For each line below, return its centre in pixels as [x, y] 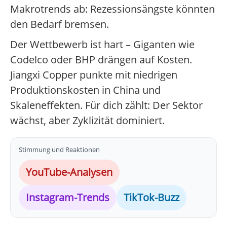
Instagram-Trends [68, 198]
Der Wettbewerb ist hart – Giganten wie [102, 45]
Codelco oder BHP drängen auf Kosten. [101, 60]
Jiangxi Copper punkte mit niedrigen [94, 75]
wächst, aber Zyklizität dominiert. [87, 121]
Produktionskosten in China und [85, 90]
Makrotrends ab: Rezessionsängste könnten [112, 9]
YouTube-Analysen [69, 172]
